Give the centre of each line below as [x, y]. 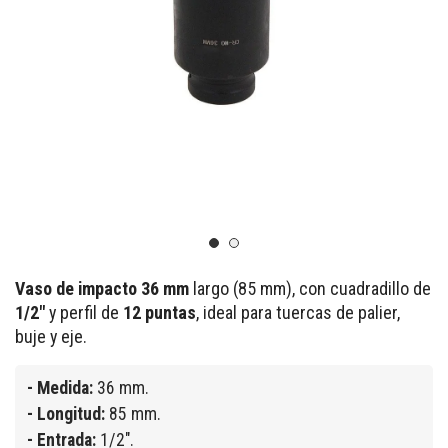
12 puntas [159, 313]
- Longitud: [66, 414]
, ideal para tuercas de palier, [298, 313]
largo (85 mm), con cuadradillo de [310, 289]
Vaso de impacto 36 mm [102, 289]
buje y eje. [51, 337]
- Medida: [60, 388]
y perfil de [84, 313]
